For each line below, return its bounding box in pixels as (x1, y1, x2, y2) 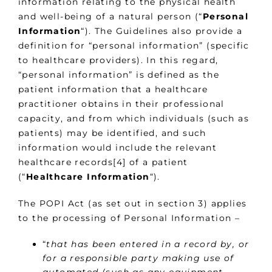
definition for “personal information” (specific (18, 39, 250, 51)
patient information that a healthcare (18, 83, 208, 95)
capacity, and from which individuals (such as (18, 112, 249, 124)
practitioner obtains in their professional (18, 98, 225, 109)
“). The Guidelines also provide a (81, 25, 243, 36)
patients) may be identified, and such (18, 127, 206, 138)
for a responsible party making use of (42, 252, 234, 263)
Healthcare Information (25, 171, 150, 182)
